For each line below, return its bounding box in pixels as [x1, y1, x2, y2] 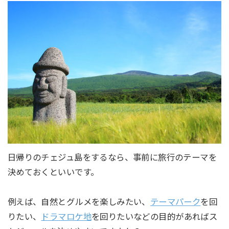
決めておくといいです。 [7, 168, 99, 177]
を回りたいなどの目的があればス [91, 212, 218, 222]
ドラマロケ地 [41, 212, 91, 222]
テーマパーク [150, 197, 201, 207]
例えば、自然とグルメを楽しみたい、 [7, 197, 150, 207]
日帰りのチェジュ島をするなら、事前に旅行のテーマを [7, 153, 217, 163]
